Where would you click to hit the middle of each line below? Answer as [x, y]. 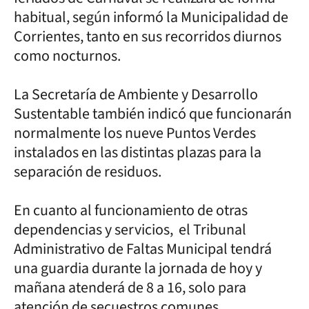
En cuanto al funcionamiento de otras [131, 210]
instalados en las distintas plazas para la [138, 152]
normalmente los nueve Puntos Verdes [135, 133]
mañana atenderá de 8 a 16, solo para [130, 287]
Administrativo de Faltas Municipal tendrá [143, 249]
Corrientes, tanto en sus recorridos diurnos [148, 36]
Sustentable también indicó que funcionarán [153, 113]
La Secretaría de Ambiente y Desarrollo [136, 94]
